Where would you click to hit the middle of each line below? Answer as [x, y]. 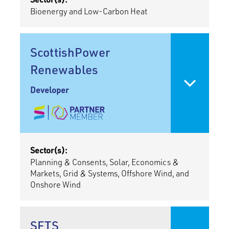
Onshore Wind [55, 185]
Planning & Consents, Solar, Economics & [104, 162]
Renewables [64, 70]
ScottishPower [70, 52]
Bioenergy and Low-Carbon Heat [88, 11]
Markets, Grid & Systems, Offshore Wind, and [109, 173]
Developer [49, 90]
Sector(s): [49, 150]
